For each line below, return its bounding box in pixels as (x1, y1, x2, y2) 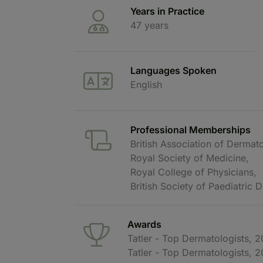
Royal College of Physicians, (130, 166, 257, 178)
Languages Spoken (130, 64, 217, 76)
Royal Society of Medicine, (130, 151, 249, 164)
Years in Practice (130, 5, 204, 17)
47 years (130, 19, 168, 31)
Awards (127, 218, 161, 230)
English (130, 78, 162, 90)
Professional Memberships (130, 123, 251, 136)
